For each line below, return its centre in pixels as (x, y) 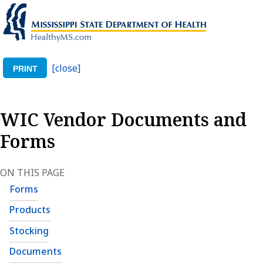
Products (30, 210)
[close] (66, 68)
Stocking (29, 230)
